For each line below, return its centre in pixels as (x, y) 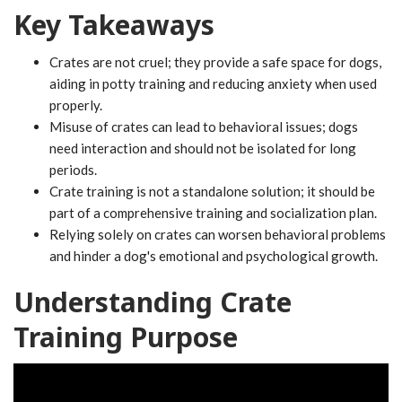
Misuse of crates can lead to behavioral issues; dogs (204, 127)
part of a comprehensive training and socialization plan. (213, 213)
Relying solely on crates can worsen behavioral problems (218, 234)
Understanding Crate (153, 302)
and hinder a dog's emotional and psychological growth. (214, 256)
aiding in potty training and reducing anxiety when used (213, 83)
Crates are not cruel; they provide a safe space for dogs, (215, 62)
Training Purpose (126, 337)
